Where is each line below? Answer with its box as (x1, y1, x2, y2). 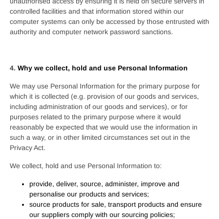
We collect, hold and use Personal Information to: (10, 162, 162, 170)
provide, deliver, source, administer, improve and (29, 180, 179, 188)
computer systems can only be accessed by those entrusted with (10, 18, 209, 25)
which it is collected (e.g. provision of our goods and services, (10, 92, 199, 100)
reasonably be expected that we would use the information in (10, 123, 197, 131)
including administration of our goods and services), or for (10, 103, 188, 110)
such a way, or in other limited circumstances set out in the (10, 133, 190, 141)
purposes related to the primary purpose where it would (10, 113, 181, 121)
